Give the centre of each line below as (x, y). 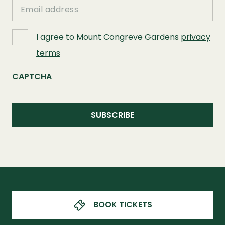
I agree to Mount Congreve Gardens (108, 37)
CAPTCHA (32, 77)
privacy (196, 37)
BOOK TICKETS (123, 205)
